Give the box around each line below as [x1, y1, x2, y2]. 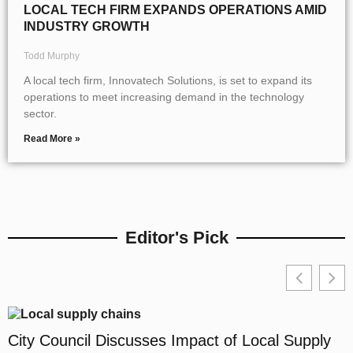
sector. [24, 106, 57, 120]
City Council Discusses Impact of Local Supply [8, 331, 331, 349]
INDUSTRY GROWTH [24, 19, 150, 33]
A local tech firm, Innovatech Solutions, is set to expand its [24, 73, 312, 87]
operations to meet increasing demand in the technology [24, 90, 304, 103]
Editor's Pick [124, 227, 229, 247]
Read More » [24, 132, 80, 144]
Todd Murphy [24, 50, 80, 61]
